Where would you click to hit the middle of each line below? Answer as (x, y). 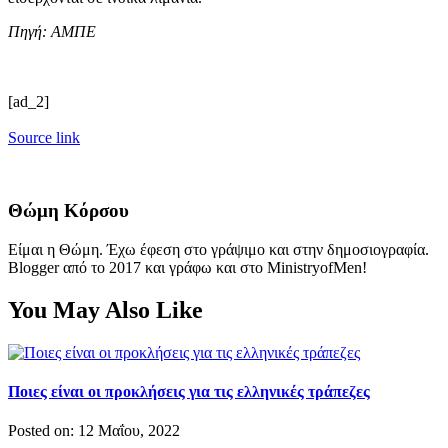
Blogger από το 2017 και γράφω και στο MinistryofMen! (187, 267)
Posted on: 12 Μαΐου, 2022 (94, 431)
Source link (44, 138)
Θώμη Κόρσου (68, 211)
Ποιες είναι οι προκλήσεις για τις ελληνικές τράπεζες (189, 391)
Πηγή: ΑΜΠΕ (52, 32)
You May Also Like (105, 309)
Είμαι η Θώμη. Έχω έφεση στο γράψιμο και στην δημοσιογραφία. (218, 249)
